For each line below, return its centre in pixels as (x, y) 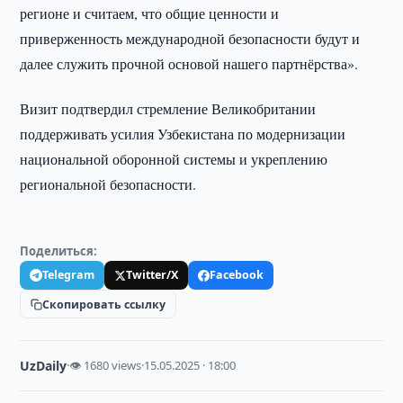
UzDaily (44, 366)
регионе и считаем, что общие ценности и (150, 13)
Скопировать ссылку (104, 304)
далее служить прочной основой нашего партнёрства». (189, 63)
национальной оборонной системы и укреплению (174, 159)
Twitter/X (152, 275)
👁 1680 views (106, 365)
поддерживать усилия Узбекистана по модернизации (183, 134)
